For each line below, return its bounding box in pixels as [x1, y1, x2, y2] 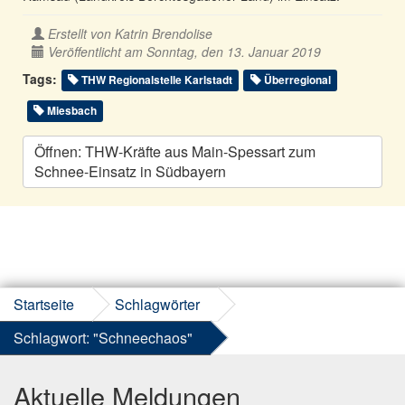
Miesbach [44, 102, 98, 119]
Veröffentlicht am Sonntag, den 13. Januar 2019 [48, 42, 321, 61]
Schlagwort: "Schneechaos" [14, 327, 193, 349]
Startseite [14, 294, 74, 316]
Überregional [260, 71, 331, 89]
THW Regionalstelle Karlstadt [79, 71, 233, 89]
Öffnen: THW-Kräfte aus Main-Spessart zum [34, 141, 316, 163]
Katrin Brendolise [115, 24, 212, 43]
